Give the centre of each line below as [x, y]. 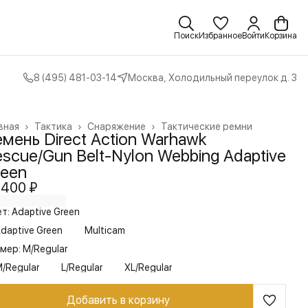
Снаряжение [117, 126]
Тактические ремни [207, 126]
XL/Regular [148, 267]
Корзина [281, 36]
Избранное [220, 36]
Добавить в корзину [118, 300]
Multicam [105, 230]
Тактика [53, 126]
